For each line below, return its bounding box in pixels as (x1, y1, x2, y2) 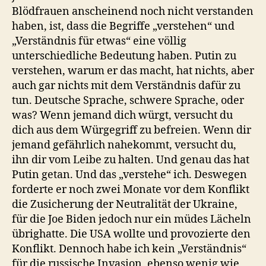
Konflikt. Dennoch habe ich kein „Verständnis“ (12, 242, 246, 256)
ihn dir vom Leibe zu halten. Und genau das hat (12, 153, 249, 167)
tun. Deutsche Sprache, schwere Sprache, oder (12, 94, 244, 107)
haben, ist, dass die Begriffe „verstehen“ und (12, 20, 235, 33)
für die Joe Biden (12, 213, 96, 226)
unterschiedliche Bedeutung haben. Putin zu (12, 49, 236, 63)
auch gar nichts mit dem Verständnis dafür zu (12, 79, 240, 93)
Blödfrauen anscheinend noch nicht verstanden (12, 5, 254, 18)
